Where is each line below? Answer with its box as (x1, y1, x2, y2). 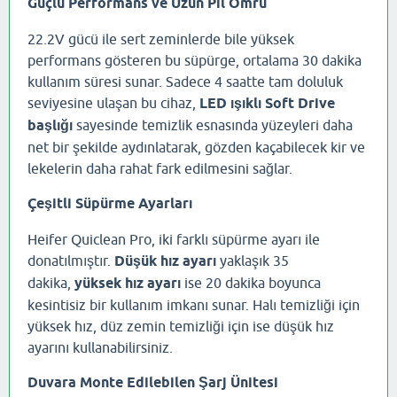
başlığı (27, 117, 73, 135)
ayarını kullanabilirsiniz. (27, 339, 173, 356)
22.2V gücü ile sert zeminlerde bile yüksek (27, 31, 294, 48)
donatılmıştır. (27, 253, 114, 269)
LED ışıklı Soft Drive (199, 95, 335, 113)
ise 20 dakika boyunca (181, 275, 321, 292)
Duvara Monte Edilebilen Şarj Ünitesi (27, 374, 278, 392)
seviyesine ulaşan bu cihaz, (27, 95, 199, 112)
